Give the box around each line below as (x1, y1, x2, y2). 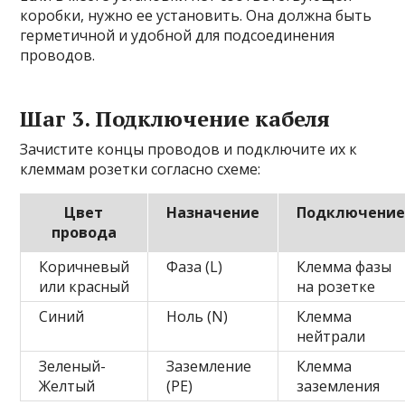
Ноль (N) (166, 306, 229, 326)
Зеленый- (39, 355, 107, 376)
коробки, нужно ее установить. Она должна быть (20, 5, 372, 25)
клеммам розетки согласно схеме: (20, 158, 261, 179)
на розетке (297, 276, 376, 297)
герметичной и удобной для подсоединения (20, 24, 335, 45)
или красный (39, 276, 130, 297)
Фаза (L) (166, 256, 223, 277)
